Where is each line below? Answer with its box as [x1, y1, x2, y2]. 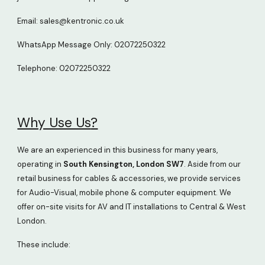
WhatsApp [17, 40, 59, 50]
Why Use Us [17, 114, 91, 131]
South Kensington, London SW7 [63, 159, 185, 169]
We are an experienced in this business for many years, [17, 145, 218, 155]
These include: [17, 240, 71, 250]
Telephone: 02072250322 [17, 63, 113, 73]
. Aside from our [184, 159, 241, 169]
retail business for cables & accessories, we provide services [17, 173, 241, 183]
